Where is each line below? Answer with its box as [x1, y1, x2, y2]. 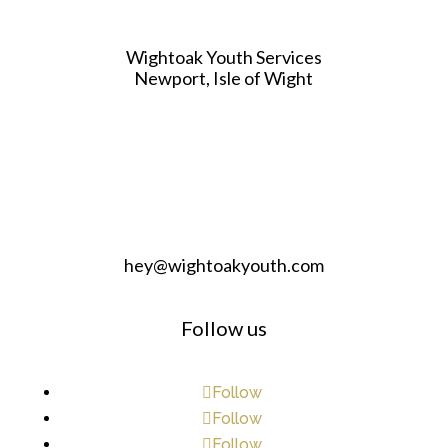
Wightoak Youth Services [125, 46, 322, 69]
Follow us [180, 316, 267, 341]
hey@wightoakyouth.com [123, 254, 324, 277]
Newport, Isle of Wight [134, 67, 314, 90]
